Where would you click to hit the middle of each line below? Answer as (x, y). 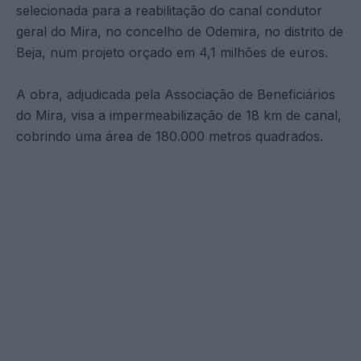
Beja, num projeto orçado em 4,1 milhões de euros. (172, 52)
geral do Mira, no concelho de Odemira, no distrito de (180, 31)
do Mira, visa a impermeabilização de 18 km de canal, (179, 115)
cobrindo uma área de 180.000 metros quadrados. (170, 136)
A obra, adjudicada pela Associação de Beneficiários (176, 94)
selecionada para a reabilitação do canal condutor (169, 10)
